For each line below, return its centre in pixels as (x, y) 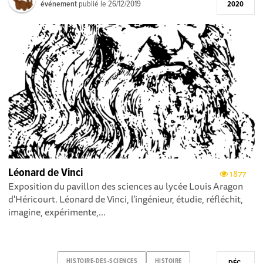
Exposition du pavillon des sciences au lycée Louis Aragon (126, 186)
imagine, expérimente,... (57, 212)
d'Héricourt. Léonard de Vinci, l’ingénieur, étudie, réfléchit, (126, 199)
